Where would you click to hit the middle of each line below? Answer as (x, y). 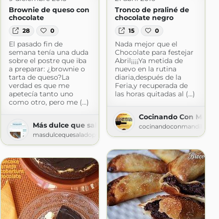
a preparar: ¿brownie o (47, 69)
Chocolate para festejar (154, 53)
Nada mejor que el (146, 44)
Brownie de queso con (49, 10)
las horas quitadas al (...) (155, 94)
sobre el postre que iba (47, 61)
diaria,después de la (148, 77)
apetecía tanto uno (41, 94)
